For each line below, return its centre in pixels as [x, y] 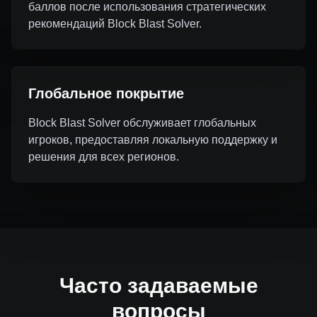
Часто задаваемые [158, 286]
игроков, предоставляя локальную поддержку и [153, 140]
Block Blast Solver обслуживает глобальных [142, 123]
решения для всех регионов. [104, 157]
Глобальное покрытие [106, 93]
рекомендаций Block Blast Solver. [115, 24]
